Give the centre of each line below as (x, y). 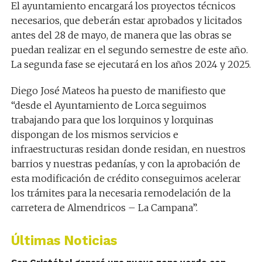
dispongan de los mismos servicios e (94, 135)
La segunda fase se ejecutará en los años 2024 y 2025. (131, 64)
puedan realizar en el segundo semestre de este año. (129, 50)
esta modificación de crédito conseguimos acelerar (126, 178)
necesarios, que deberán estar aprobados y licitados (126, 20)
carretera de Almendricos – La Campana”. (104, 208)
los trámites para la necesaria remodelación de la (120, 193)
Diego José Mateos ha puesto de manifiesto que (118, 91)
